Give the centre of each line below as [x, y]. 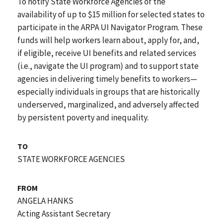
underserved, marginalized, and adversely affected [108, 104]
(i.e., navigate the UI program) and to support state [108, 66]
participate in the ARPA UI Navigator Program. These [110, 27]
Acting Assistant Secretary [64, 213]
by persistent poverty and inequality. [83, 117]
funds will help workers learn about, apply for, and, [108, 40]
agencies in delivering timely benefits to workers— [107, 79]
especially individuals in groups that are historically [109, 91]
